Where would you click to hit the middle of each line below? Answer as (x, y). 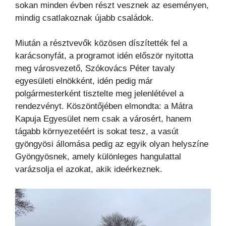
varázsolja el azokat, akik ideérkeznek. (89, 169)
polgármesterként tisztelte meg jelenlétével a (99, 94)
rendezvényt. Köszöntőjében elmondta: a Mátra (104, 106)
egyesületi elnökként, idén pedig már (84, 81)
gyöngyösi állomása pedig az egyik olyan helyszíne (112, 144)
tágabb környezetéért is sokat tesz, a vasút (97, 132)
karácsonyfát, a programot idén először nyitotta (104, 56)
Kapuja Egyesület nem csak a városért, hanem (103, 119)
